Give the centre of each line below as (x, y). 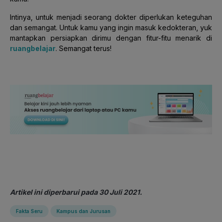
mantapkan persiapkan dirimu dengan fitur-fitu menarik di (111, 38)
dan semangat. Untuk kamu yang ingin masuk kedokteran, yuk (111, 27)
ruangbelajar (33, 48)
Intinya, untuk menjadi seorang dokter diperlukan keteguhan (111, 17)
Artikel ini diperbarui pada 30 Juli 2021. (76, 192)
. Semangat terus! (83, 48)
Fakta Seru (29, 211)
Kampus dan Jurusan (83, 211)
